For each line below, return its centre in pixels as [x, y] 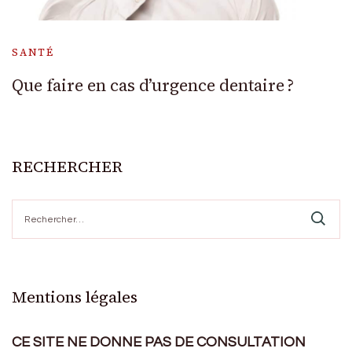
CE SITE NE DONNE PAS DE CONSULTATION [159, 342]
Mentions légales [75, 297]
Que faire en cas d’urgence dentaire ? [153, 85]
